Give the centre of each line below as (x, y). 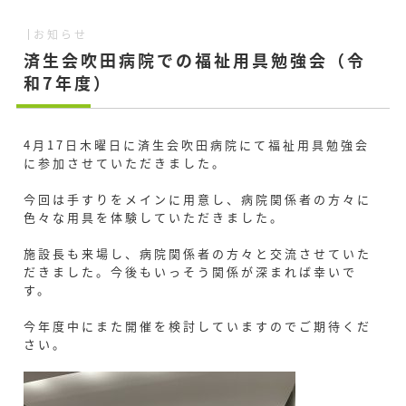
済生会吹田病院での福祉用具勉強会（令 (195, 60)
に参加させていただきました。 (126, 163)
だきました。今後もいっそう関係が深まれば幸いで (191, 271)
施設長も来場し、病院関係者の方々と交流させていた (198, 253)
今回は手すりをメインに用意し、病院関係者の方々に (198, 199)
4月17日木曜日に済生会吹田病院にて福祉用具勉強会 (197, 145)
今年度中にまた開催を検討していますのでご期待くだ (198, 326)
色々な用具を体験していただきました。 (155, 217)
